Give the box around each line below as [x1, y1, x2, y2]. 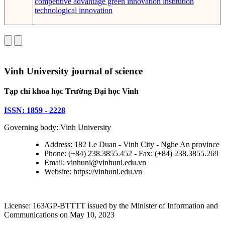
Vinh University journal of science [4, 66, 143, 77]
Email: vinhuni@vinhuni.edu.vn [44, 158, 146, 167]
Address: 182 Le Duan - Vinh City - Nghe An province [44, 140, 219, 149]
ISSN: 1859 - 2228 [4, 106, 65, 115]
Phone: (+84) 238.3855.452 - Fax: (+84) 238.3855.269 [44, 149, 218, 158]
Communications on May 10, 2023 [4, 210, 115, 219]
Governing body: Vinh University [4, 123, 111, 132]
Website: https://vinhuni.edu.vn [44, 167, 142, 176]
